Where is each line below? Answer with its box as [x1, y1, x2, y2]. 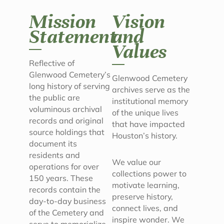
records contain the [29, 184, 101, 195]
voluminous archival [29, 104, 102, 114]
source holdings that [29, 127, 105, 137]
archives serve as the [112, 84, 190, 95]
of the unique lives [112, 107, 178, 118]
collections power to [112, 168, 186, 179]
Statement [29, 24, 117, 49]
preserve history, [112, 191, 173, 202]
